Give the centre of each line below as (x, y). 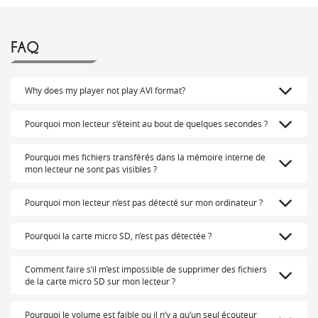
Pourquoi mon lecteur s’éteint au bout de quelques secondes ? (146, 124)
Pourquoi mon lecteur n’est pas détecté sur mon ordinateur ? (144, 203)
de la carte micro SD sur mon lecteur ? (100, 281)
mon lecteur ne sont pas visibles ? (91, 169)
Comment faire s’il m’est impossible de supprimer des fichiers (146, 269)
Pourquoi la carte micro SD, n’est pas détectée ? (118, 236)
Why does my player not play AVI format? (105, 91)
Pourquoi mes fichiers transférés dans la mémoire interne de (145, 157)
